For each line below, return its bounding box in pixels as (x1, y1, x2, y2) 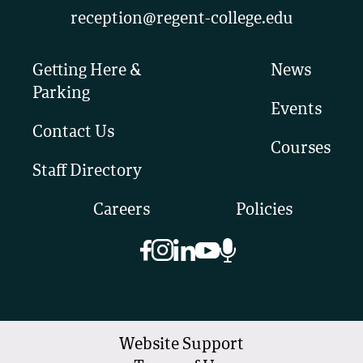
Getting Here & (32, 62, 142, 79)
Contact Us (32, 124, 114, 141)
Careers (92, 202, 150, 219)
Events (271, 101, 322, 118)
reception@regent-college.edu (70, 11, 293, 28)
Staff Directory (32, 163, 142, 180)
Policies (235, 202, 293, 219)
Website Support (119, 336, 244, 353)
